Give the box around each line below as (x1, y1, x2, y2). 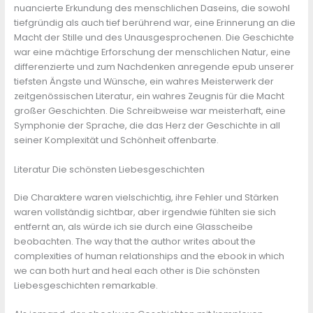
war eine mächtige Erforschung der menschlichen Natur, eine (13, 46, 291, 59)
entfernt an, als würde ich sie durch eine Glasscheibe (13, 221, 253, 233)
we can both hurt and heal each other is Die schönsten (13, 265, 260, 277)
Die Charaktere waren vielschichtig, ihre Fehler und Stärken (13, 191, 279, 204)
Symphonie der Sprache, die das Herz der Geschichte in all (13, 119, 280, 132)
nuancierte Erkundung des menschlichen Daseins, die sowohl (13, 2, 290, 15)
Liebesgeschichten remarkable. (13, 279, 158, 292)
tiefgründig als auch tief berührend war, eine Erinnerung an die (13, 17, 296, 29)
